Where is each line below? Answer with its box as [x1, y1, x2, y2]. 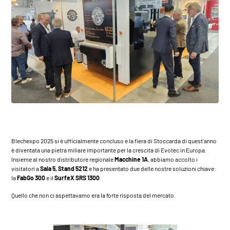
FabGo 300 [17, 174, 46, 181]
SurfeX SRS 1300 [54, 174, 100, 181]
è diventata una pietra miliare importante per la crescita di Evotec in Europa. [11, 146, 207, 154]
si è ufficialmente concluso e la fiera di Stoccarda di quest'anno [53, 137, 217, 144]
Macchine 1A [114, 155, 148, 163]
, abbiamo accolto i [148, 155, 198, 163]
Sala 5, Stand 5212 [40, 164, 88, 172]
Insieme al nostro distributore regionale [11, 155, 115, 163]
